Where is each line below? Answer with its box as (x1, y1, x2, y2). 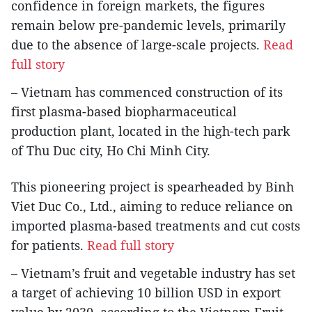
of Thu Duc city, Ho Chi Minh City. (11, 141, 210, 159)
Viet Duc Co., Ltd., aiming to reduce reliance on (11, 197, 293, 214)
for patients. (11, 236, 87, 253)
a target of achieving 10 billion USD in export (11, 283, 281, 301)
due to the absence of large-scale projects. (11, 36, 263, 53)
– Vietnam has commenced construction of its (11, 83, 283, 100)
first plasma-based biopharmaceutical (11, 102, 237, 120)
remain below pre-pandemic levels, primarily (11, 16, 286, 33)
